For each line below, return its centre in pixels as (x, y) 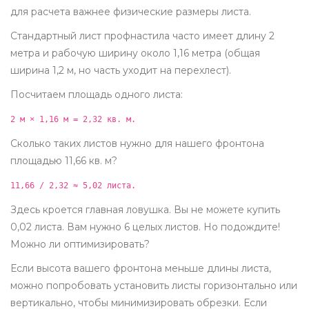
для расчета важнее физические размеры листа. (131, 12)
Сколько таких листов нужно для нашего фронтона (137, 144)
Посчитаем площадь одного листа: (97, 95)
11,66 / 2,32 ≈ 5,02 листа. (73, 186)
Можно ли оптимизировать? (80, 245)
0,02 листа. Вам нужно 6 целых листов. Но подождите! (145, 227)
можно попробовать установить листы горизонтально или (154, 286)
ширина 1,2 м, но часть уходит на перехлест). (121, 71)
